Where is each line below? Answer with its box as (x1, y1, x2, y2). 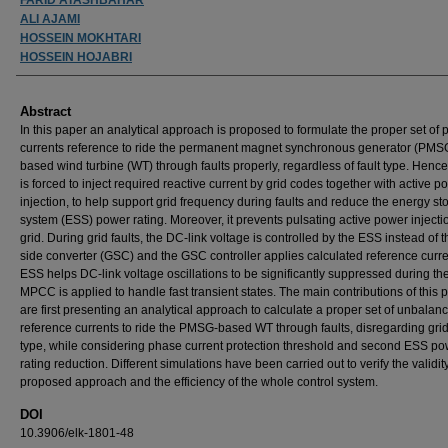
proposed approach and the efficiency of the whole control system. (20, 374, 378, 389)
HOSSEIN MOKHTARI (20, 30, 141, 45)
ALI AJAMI (20, 11, 80, 26)
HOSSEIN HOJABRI (20, 49, 132, 64)
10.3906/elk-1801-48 (20, 425, 134, 440)
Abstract (20, 103, 71, 119)
